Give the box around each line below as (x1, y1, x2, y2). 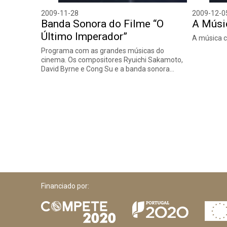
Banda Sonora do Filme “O (41, 18, 164, 30)
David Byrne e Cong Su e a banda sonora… (41, 65, 175, 73)
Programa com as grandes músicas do (41, 47, 165, 55)
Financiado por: (41, 182, 90, 191)
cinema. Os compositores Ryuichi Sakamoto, (41, 56, 183, 64)
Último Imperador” (41, 30, 128, 43)
